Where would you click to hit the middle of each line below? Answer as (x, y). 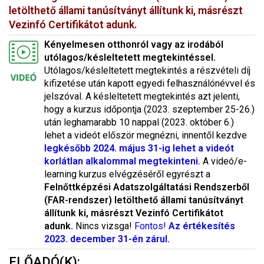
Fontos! (151, 226)
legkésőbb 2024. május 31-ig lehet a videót (139, 148)
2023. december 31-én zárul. (107, 239)
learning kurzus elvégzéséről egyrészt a (127, 174)
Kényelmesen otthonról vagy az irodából (134, 44)
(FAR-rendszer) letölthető (102, 200)
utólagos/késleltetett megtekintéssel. (130, 57)
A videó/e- (225, 161)
